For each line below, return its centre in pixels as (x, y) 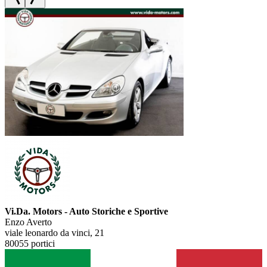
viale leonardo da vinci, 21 (55, 232)
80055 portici (30, 243)
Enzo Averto (28, 222)
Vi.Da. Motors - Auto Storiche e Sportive (86, 211)
